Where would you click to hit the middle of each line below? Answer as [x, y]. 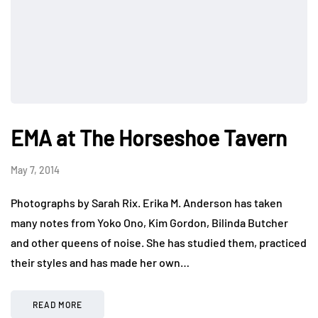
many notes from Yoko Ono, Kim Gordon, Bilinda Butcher [149, 222]
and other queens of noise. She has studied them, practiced [159, 242]
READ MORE [57, 304]
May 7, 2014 [35, 170]
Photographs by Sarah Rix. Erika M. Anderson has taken [147, 202]
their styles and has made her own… [100, 262]
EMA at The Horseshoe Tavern [149, 137]
